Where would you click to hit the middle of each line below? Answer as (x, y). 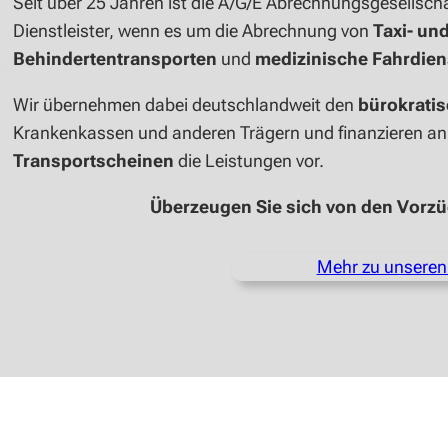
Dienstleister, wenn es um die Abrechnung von (193, 31)
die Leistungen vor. (251, 161)
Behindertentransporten (117, 59)
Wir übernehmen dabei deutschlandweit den (186, 105)
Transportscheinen (96, 161)
